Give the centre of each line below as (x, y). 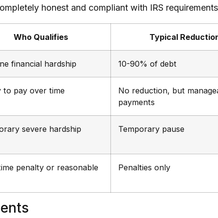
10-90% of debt (147, 64)
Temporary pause (151, 129)
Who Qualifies (41, 37)
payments (136, 102)
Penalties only (144, 168)
